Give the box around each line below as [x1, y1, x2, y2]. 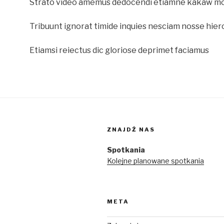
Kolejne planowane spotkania [107, 156, 204, 165]
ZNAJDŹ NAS [107, 126, 155, 133]
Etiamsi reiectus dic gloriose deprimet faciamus [29, 45, 209, 55]
